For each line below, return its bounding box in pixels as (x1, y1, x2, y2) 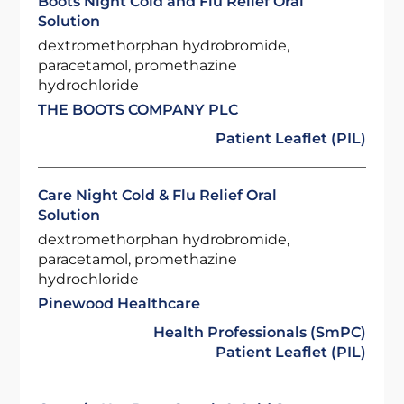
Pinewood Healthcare (38, 295, 201, 312)
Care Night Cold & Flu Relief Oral (38, 187, 278, 204)
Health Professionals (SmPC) (152, 324, 366, 341)
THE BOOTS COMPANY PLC (38, 101, 239, 118)
